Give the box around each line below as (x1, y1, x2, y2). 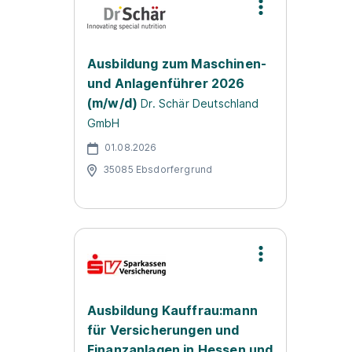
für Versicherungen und (87, 322, 240, 338)
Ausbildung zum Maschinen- (87, 56, 267, 71)
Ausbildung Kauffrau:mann (87, 302, 258, 318)
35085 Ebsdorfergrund (103, 163, 213, 175)
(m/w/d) (87, 95, 138, 111)
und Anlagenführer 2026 (87, 75, 245, 91)
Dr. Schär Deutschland (141, 97, 259, 110)
